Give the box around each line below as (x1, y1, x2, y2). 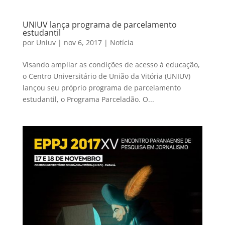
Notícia (109, 37, 134, 47)
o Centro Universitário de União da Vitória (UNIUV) (22, 71, 190, 81)
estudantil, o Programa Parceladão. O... (22, 94, 154, 104)
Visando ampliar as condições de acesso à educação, (22, 59, 200, 69)
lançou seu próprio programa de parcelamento (22, 82, 181, 92)
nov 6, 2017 (63, 37, 102, 47)
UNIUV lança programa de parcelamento (22, 19, 177, 30)
